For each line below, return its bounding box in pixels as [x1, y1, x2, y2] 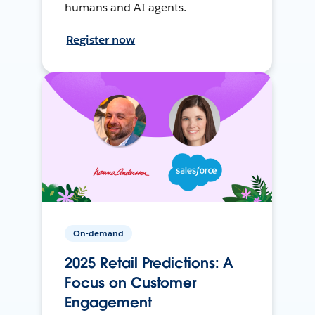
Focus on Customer [65, 273, 197, 292]
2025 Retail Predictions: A [65, 253, 234, 272]
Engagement [65, 292, 152, 311]
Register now [66, 32, 136, 47]
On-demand [73, 226, 124, 239]
